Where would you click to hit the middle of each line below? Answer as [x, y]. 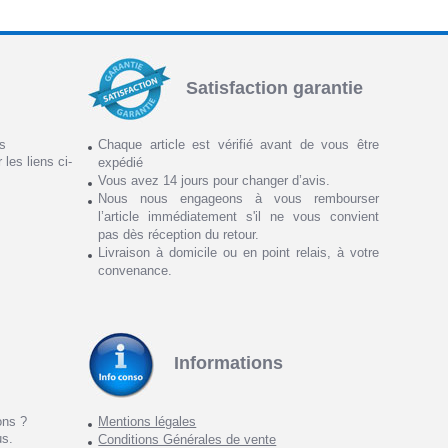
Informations [229, 363]
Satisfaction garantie [275, 88]
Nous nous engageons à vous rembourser [238, 198]
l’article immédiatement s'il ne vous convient [238, 216]
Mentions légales [147, 422]
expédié [121, 162]
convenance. [135, 270]
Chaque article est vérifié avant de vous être [238, 144]
